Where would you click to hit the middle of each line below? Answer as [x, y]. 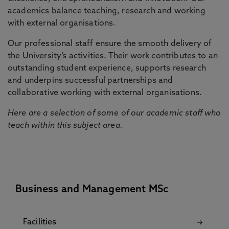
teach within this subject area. [65, 126]
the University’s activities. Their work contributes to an [113, 56]
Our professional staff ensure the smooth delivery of [110, 44]
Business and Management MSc [92, 190]
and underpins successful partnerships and [90, 81]
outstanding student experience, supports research [107, 68]
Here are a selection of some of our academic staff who [114, 113]
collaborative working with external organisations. [105, 93]
